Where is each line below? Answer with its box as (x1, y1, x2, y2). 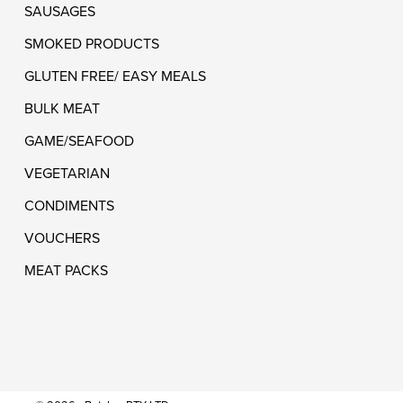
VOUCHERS (24, 227, 100, 248)
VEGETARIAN (24, 162, 110, 184)
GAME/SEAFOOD (24, 130, 134, 151)
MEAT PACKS (24, 259, 108, 281)
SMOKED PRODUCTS (24, 32, 159, 54)
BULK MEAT (24, 97, 100, 119)
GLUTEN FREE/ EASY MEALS (24, 65, 206, 86)
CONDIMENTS (24, 194, 114, 216)
